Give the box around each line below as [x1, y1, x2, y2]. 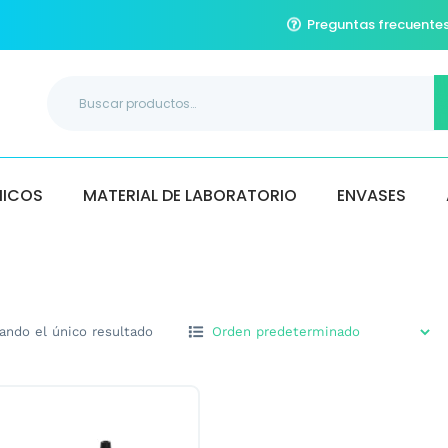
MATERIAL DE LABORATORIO [83, 184, 298, 207]
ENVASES [337, 184, 407, 207]
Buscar [45, 77, 86, 91]
